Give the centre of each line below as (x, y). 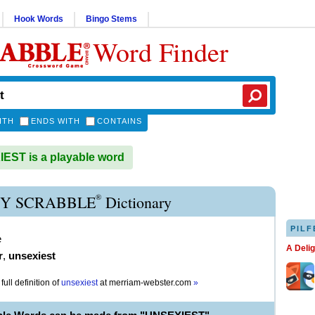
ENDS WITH (56, 121)
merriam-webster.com (151, 283)
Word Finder (161, 52)
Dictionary (136, 202)
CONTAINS (120, 121)
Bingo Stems (111, 19)
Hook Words (39, 19)
